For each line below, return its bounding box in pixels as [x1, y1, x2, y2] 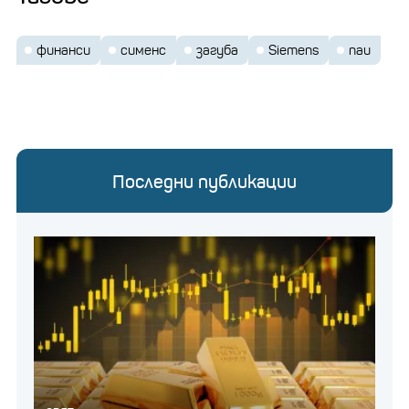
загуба [196, 41, 238, 58]
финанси [37, 41, 90, 58]
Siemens [268, 41, 319, 58]
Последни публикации [112, 170, 297, 194]
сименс [121, 41, 166, 58]
